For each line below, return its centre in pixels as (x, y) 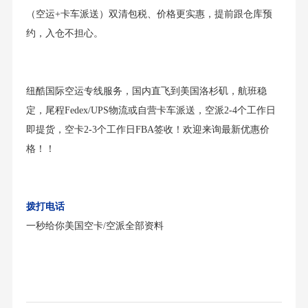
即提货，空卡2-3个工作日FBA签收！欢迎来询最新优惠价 (147, 130)
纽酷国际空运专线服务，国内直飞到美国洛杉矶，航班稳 (146, 91)
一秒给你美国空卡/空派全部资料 (95, 226)
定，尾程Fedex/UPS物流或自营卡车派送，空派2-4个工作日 (151, 111)
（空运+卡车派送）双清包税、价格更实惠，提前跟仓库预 (149, 14)
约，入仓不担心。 (64, 34)
